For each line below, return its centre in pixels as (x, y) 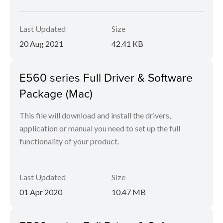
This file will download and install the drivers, (95, 115)
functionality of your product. (69, 141)
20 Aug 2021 (41, 44)
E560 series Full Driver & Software (106, 77)
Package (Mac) (56, 93)
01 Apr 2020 (41, 192)
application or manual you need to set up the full (100, 128)
